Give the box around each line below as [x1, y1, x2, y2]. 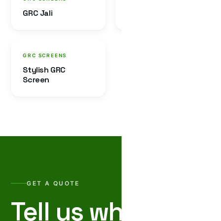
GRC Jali [23, 8, 53, 19]
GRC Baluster [127, 8, 177, 19]
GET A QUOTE [27, 179, 80, 187]
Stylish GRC [23, 65, 66, 75]
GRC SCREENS [23, 52, 67, 59]
